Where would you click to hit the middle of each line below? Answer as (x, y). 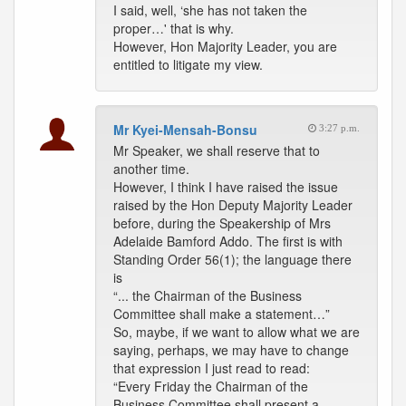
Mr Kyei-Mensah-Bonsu (185, 130)
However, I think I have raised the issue (226, 187)
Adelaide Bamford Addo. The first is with (228, 241)
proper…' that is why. (174, 28)
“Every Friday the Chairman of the (211, 386)
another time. (151, 169)
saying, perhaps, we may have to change (231, 350)
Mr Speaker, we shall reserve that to (217, 150)
